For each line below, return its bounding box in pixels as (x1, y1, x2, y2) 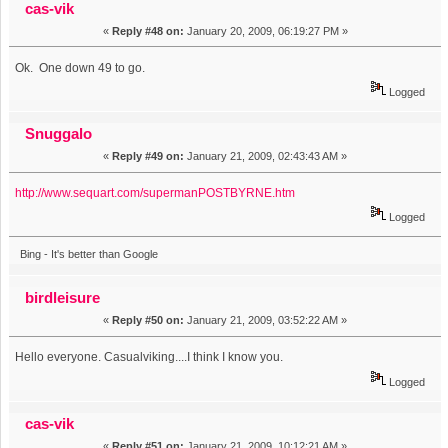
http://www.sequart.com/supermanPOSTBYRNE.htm (15, 186, 296, 200)
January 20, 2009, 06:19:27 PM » (183, 24, 348, 37)
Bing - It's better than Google (19, 248, 158, 261)
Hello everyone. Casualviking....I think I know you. (15, 350, 284, 365)
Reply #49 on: (112, 150, 184, 163)
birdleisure (25, 289, 101, 307)
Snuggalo (25, 125, 93, 143)
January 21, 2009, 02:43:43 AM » (184, 150, 347, 163)
